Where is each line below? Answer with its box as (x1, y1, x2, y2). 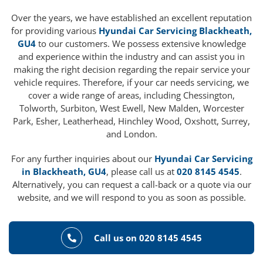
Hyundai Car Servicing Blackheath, (99, 25, 252, 37)
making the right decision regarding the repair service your (13, 63, 250, 76)
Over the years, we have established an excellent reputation (11, 12, 252, 24)
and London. (106, 128, 157, 140)
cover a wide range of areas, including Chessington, (28, 89, 235, 102)
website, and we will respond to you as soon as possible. (17, 191, 246, 204)
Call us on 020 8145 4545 (94, 232, 202, 244)
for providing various (11, 25, 99, 37)
